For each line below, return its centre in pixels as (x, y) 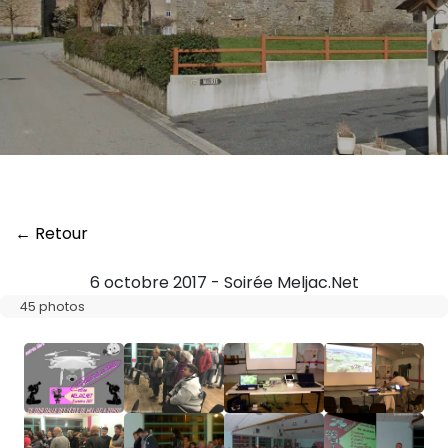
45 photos (52, 306)
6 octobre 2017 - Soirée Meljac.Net (224, 282)
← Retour (51, 233)
